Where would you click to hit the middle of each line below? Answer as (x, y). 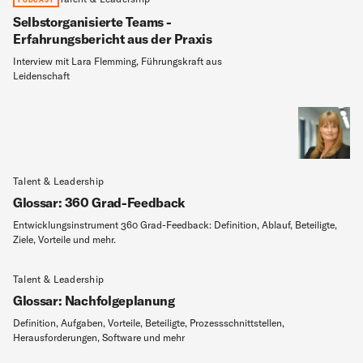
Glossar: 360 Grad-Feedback (100, 202)
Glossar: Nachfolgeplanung (94, 300)
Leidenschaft (41, 76)
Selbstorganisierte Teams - (93, 22)
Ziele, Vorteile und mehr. (64, 239)
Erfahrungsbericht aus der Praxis (113, 39)
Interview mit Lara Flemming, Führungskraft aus (117, 62)
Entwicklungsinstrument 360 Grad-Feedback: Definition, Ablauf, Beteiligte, (175, 224)
